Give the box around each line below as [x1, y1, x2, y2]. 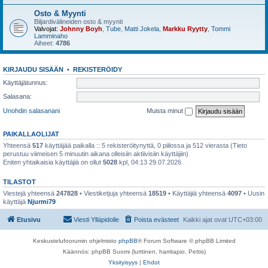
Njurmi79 [28, 197, 56, 205]
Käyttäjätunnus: [3, 78, 48, 86]
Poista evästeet [134, 216, 179, 223]
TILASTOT [3, 178, 36, 185]
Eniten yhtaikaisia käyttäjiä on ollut [3, 158, 103, 166]
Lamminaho [34, 32, 68, 39]
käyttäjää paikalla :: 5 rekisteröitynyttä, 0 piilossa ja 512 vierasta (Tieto [43, 141, 247, 149]
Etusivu [17, 216, 41, 223]
